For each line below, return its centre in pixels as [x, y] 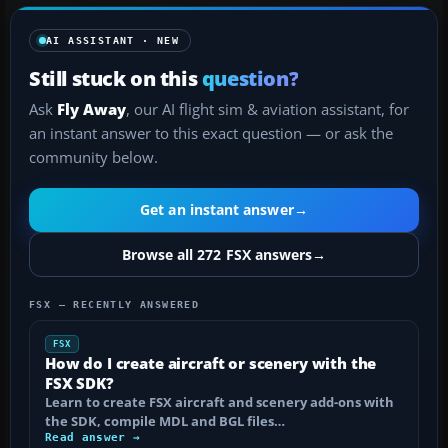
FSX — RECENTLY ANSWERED [114, 304]
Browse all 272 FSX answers [217, 254]
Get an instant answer [217, 210]
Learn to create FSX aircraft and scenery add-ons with [219, 401]
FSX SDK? [79, 382]
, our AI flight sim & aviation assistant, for [267, 109]
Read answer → [93, 437]
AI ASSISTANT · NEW [113, 40]
